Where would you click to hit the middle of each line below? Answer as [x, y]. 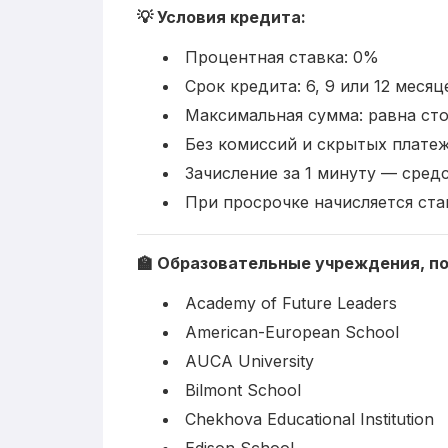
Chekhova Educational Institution [309, 418]
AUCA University [249, 360]
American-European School [292, 331]
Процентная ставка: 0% [282, 56]
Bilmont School [243, 389]
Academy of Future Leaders [291, 302]
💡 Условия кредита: [221, 16]
